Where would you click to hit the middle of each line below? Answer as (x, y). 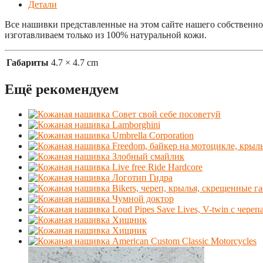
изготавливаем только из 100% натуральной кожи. (106, 35)
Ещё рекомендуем (62, 89)
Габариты (28, 62)
